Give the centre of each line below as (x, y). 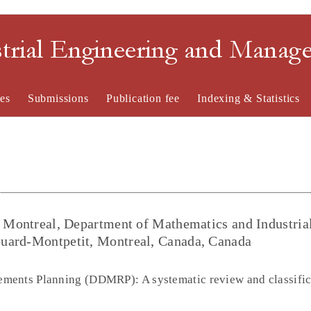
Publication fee (143, 98)
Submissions (58, 98)
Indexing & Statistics (249, 98)
